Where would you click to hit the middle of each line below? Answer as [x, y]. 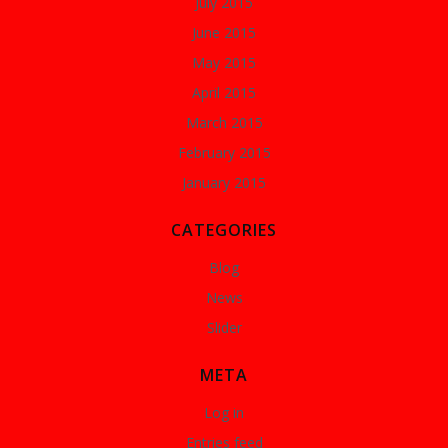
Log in [224, 412]
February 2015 [224, 152]
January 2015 [224, 182]
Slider [224, 327]
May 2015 [224, 62]
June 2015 [224, 32]
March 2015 [224, 122]
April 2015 [224, 92]
